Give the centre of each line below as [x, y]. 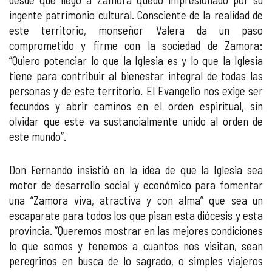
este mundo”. [38, 136]
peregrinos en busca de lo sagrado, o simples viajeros [136, 261]
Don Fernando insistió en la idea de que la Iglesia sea [136, 170]
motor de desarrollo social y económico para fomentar [136, 185]
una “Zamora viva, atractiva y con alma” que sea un [136, 200]
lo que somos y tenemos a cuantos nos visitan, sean [136, 246]
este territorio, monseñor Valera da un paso [136, 30]
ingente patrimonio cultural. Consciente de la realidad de [136, 15]
